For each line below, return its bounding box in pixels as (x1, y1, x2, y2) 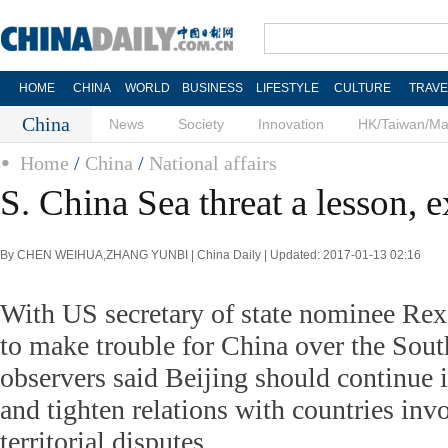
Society (178, 116, 224, 132)
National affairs (149, 152, 277, 174)
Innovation (258, 116, 324, 132)
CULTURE (333, 81, 391, 95)
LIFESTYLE (255, 81, 319, 95)
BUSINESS (181, 81, 243, 95)
